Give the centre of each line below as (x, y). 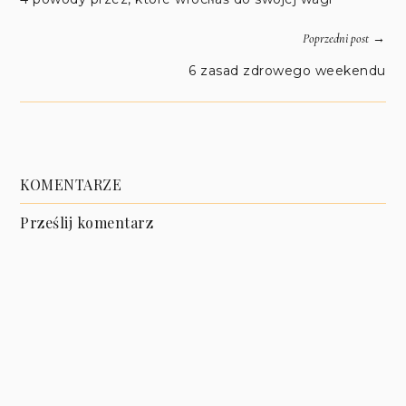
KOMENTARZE (71, 184)
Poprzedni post (335, 38)
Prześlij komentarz (87, 222)
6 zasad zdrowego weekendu (287, 70)
